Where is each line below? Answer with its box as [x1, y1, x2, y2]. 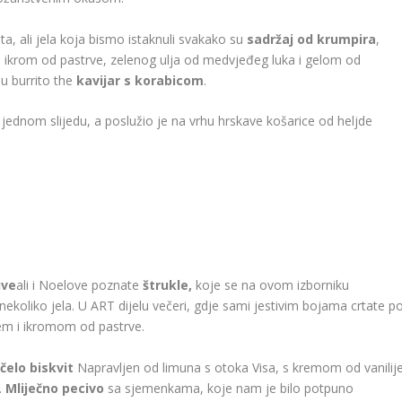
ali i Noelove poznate [16, 276, 144, 294]
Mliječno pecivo [5, 379, 105, 397]
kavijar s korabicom [76, 71, 205, 89]
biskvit [30, 358, 74, 376]
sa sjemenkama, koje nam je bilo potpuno [104, 379, 354, 397]
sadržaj [247, 30, 294, 48]
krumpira [317, 30, 377, 48]
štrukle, [143, 276, 197, 294]
